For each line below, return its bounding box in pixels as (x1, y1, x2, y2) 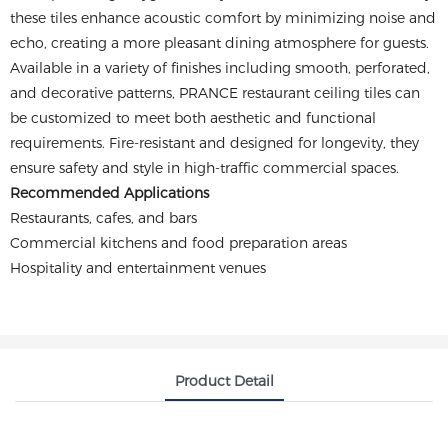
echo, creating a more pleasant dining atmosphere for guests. (10, 34, 429, 52)
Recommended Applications (10, 184, 209, 202)
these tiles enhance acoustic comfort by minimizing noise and (10, 9, 436, 27)
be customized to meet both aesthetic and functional (10, 109, 376, 127)
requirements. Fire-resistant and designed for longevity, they (10, 134, 419, 152)
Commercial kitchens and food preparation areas (10, 234, 347, 252)
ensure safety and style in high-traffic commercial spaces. (10, 159, 399, 177)
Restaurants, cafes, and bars (10, 209, 197, 227)
